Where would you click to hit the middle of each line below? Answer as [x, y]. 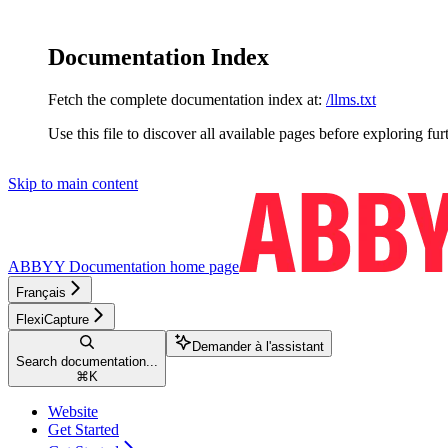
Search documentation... [87, 361]
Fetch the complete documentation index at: [185, 99]
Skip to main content [73, 183]
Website [73, 411]
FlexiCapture [52, 319]
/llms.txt [351, 99]
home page [202, 266]
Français [41, 292]
